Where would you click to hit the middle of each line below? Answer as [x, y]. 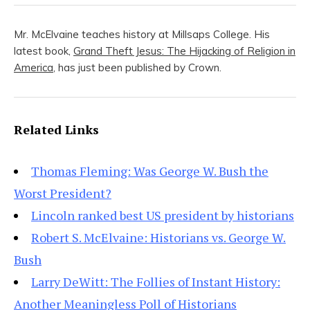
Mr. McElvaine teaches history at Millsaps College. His [142, 35]
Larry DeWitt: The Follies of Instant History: [156, 282]
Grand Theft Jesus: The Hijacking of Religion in [184, 51]
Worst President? [63, 193]
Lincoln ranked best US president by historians [163, 216]
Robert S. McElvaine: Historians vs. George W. [158, 238]
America [34, 68]
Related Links [56, 130]
